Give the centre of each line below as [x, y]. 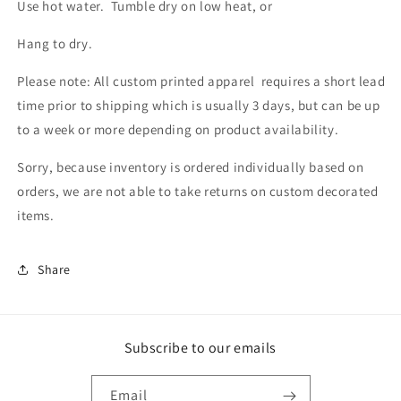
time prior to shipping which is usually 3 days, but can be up [199, 106]
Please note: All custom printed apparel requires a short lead [201, 81]
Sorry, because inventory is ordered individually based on [191, 167]
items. [36, 216]
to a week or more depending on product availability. [178, 130]
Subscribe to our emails [200, 348]
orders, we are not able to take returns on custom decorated [198, 192]
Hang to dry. [55, 44]
